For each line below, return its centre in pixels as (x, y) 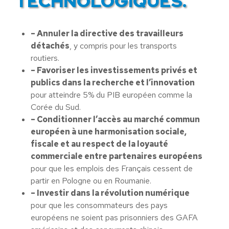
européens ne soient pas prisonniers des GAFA (114, 217)
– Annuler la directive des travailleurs (107, 33)
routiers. (45, 58)
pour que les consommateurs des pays (99, 205)
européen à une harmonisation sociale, (109, 132)
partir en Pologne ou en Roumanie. (91, 181)
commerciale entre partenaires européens (117, 156)
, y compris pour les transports (123, 46)
